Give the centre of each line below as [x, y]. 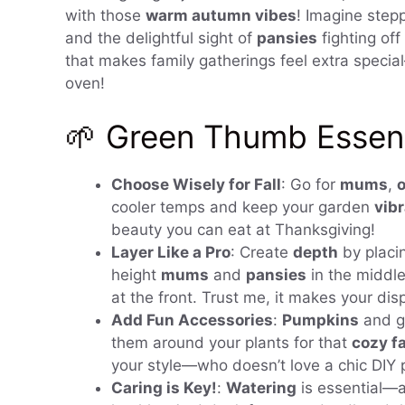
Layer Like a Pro [171, 253]
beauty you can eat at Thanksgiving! [243, 230]
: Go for [311, 185]
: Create [262, 253]
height [136, 275]
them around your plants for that [231, 343]
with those [105, 15]
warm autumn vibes [221, 15]
